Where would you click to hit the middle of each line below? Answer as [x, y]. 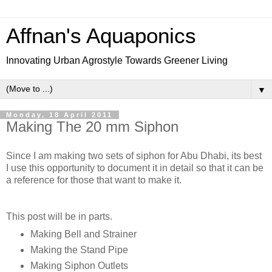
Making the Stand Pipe [79, 250]
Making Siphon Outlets [79, 265]
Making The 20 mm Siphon [92, 127]
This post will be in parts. [59, 216]
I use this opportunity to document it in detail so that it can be [135, 168]
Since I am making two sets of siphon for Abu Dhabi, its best [134, 155]
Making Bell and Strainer [83, 234]
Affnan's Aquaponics [101, 36]
